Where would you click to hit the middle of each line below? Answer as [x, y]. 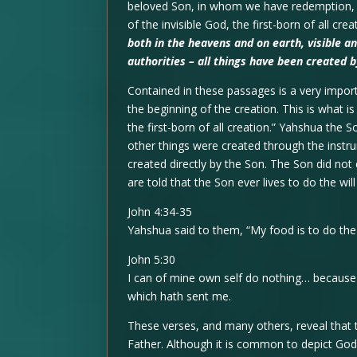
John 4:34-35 [160, 212]
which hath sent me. [180, 296]
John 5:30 [152, 260]
